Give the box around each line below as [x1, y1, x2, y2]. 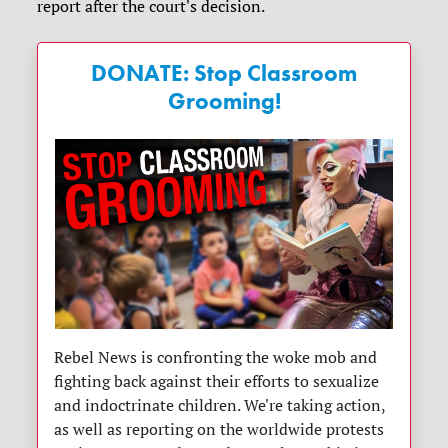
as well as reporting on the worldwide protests [54, 419, 385, 440]
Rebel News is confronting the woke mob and [54, 347, 378, 368]
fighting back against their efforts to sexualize [54, 371, 380, 392]
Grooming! [167, 86, 281, 117]
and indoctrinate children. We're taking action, [54, 395, 386, 416]
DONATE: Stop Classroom [91, 58, 357, 89]
